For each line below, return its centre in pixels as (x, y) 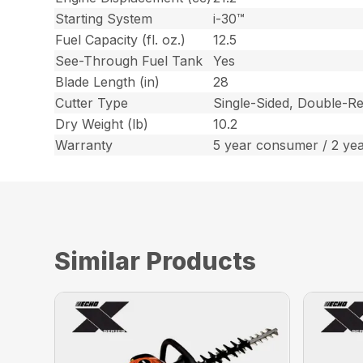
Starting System (104, 18)
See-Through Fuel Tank (129, 60)
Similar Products (156, 261)
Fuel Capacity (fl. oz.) (121, 39)
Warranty (84, 145)
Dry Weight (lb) (102, 124)
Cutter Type (92, 102)
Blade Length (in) (108, 81)
